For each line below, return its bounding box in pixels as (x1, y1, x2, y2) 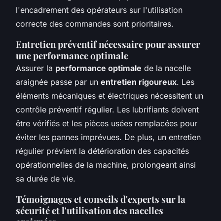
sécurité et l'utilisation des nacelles (16, 204, 163, 217)
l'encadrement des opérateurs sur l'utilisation (16, 4, 183, 15)
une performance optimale (16, 49, 128, 62)
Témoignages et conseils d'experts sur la (16, 192, 185, 205)
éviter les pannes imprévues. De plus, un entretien (16, 132, 201, 142)
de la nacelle (142, 63, 191, 73)
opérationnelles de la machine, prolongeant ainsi (16, 159, 196, 170)
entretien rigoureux (101, 76, 177, 87)
